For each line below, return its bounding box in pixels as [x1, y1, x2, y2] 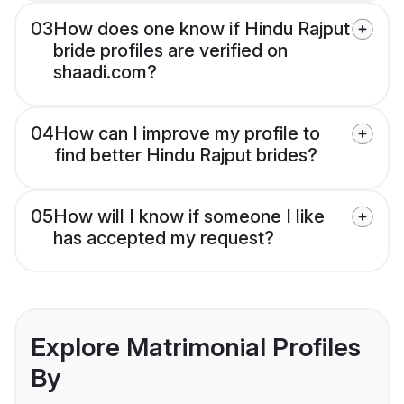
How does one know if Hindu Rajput [53, 18, 350, 41]
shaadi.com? [53, 61, 157, 84]
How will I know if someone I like [53, 206, 325, 228]
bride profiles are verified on [53, 40, 288, 62]
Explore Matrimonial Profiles [31, 332, 361, 363]
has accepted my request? [53, 227, 274, 250]
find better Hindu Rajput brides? [54, 144, 317, 167]
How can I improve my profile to [54, 123, 320, 145]
